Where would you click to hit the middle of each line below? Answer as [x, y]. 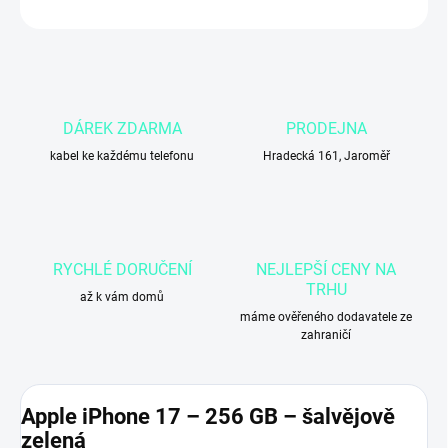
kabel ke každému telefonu [122, 156]
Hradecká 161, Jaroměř [326, 156]
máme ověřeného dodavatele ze [326, 317]
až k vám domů [122, 297]
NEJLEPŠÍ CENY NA [326, 270]
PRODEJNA [326, 129]
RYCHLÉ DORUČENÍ [122, 270]
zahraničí [326, 335]
